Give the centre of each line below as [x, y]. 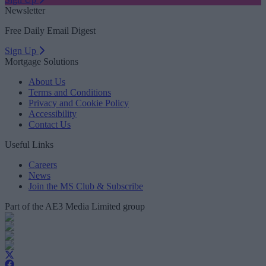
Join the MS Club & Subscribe [86, 186]
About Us [47, 81]
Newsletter [25, 10]
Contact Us [50, 124]
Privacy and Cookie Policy [79, 103]
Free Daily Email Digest [50, 30]
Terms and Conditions [70, 92]
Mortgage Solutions [42, 61]
